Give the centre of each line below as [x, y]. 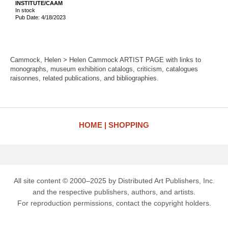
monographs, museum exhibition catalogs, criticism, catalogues [104, 69]
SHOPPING [129, 125]
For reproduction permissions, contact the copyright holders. [114, 203]
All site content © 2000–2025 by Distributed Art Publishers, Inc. [114, 181]
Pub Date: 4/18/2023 [40, 17]
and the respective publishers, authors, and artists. [114, 192]
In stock [25, 10]
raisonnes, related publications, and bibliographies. [84, 78]
